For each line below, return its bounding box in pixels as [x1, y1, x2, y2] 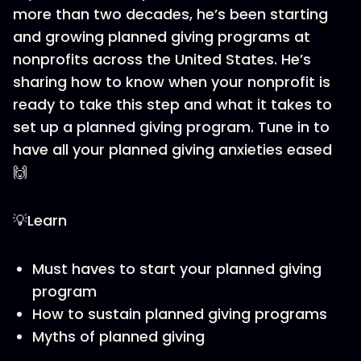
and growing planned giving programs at [13, 27, 310, 47]
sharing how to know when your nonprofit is [13, 72, 330, 92]
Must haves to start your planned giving [32, 259, 322, 279]
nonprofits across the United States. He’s [13, 49, 311, 69]
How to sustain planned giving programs [32, 304, 331, 324]
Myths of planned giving [32, 326, 205, 346]
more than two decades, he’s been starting [13, 4, 328, 24]
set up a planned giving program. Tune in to [13, 117, 330, 137]
